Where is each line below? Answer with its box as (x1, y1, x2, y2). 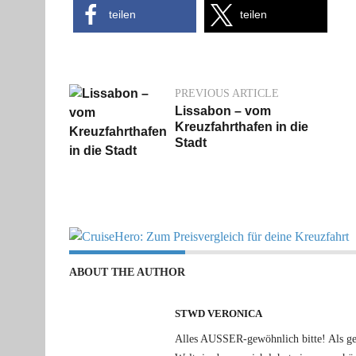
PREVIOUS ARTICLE (175, 87, 279, 100)
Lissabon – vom (175, 104, 271, 118)
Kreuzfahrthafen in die (175, 120, 308, 134)
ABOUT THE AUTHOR (69, 266, 185, 279)
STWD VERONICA (175, 308, 263, 320)
